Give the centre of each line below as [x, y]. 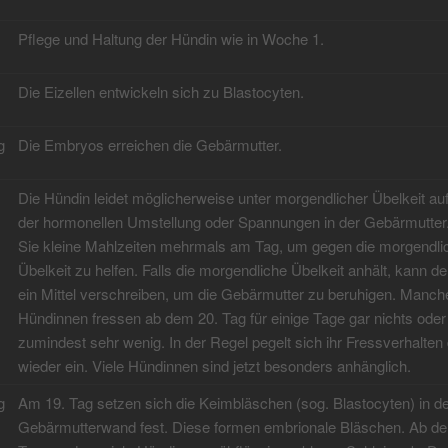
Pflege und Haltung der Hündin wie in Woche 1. [170, 39]
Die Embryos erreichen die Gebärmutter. [149, 145]
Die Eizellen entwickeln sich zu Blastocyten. [160, 92]
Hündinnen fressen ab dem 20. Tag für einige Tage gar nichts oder [231, 318]
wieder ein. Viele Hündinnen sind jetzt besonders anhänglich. [214, 366]
